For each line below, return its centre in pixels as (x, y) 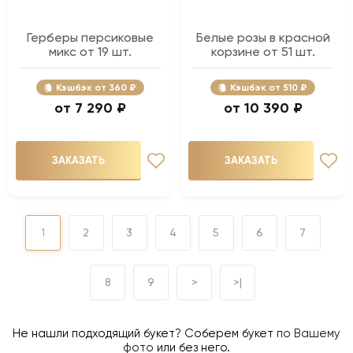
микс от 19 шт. (90, 52)
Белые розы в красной (263, 37)
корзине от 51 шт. (263, 52)
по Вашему (308, 333)
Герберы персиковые (90, 37)
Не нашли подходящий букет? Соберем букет (145, 333)
